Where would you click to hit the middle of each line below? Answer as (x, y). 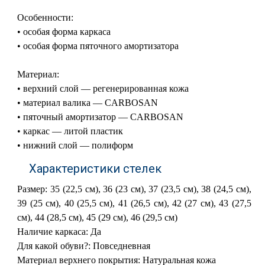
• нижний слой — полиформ (75, 145)
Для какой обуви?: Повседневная (84, 246)
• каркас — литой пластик (70, 131)
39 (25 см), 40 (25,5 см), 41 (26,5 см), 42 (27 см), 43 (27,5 (134, 203)
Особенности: (46, 17)
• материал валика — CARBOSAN (88, 103)
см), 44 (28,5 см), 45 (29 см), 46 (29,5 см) (98, 217)
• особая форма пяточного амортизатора (98, 46)
